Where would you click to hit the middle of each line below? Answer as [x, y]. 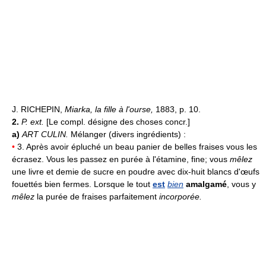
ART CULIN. [46, 134]
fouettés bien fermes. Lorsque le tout [82, 184]
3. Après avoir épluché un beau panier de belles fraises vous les [136, 147]
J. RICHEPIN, [38, 110]
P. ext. [34, 122]
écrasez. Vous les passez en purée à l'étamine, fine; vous [121, 159]
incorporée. [180, 197]
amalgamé [206, 184]
